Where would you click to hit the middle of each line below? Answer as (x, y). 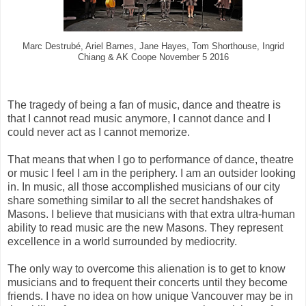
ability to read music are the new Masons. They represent (145, 227)
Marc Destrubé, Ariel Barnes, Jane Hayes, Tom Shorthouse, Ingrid (153, 46)
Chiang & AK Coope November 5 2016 (153, 57)
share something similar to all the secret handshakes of (140, 200)
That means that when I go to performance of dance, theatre (151, 159)
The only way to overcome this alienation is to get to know (147, 268)
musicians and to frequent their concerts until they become (148, 282)
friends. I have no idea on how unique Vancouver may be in (150, 296)
